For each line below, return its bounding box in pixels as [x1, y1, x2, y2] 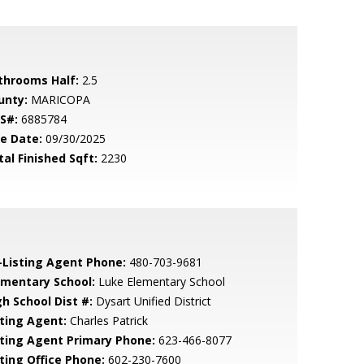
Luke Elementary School [94, 274, 225, 289]
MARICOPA [27, 92, 90, 107]
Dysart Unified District [92, 293, 211, 309]
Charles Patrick [66, 313, 148, 328]
